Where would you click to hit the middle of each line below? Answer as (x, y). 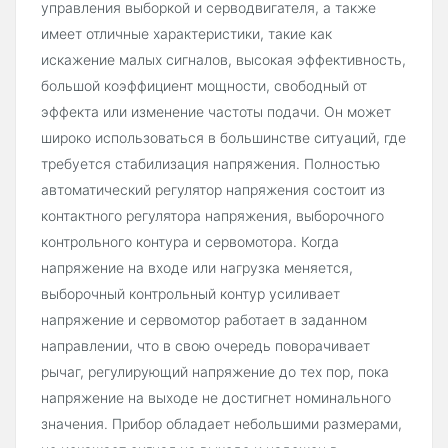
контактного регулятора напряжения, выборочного (212, 216)
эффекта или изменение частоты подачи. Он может (216, 112)
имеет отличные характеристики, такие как (186, 34)
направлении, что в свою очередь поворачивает (205, 346)
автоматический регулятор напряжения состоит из (213, 190)
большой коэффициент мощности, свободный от (204, 86)
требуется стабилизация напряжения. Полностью (210, 164)
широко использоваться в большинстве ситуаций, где (223, 138)
